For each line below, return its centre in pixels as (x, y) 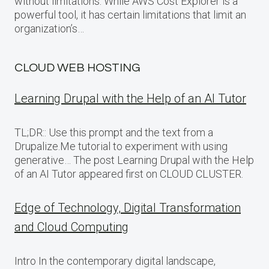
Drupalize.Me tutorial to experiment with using (121, 146)
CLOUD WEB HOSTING (77, 68)
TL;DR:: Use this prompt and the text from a (114, 132)
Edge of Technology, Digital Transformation (128, 208)
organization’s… (49, 29)
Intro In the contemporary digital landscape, (115, 261)
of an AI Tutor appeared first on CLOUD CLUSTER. (129, 174)
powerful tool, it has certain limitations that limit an (130, 15)
